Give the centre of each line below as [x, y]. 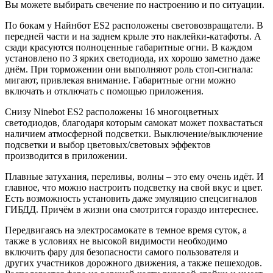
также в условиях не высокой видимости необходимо [116, 241]
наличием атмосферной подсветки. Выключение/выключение [134, 134]
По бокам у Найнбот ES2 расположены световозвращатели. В [134, 26]
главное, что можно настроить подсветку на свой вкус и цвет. [134, 188]
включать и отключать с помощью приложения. [104, 91]
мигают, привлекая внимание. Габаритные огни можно [120, 80]
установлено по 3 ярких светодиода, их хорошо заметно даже [133, 58]
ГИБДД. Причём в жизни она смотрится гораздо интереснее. [132, 210]
